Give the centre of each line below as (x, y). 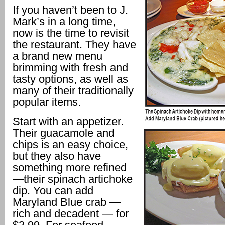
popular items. (47, 102)
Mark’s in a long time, (64, 22)
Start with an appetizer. (68, 122)
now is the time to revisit (71, 33)
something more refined (70, 168)
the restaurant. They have (74, 45)
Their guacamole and (64, 133)
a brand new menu (58, 56)
